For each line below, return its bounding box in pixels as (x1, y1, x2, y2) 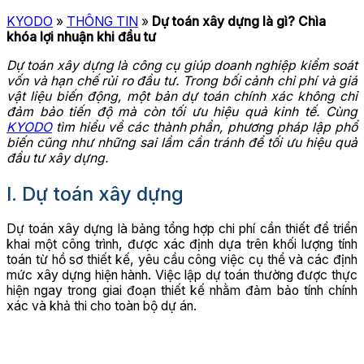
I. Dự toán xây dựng (6, 181, 184, 206)
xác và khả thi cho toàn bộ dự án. (6, 298, 197, 314)
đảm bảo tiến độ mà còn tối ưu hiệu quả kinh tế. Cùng (6, 104, 357, 120)
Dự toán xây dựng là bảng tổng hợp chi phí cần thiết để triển (6, 221, 357, 237)
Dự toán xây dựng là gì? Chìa (152, 14, 326, 30)
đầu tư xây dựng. (6, 150, 109, 167)
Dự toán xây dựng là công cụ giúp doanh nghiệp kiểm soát (6, 58, 357, 74)
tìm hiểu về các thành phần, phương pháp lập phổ (52, 119, 357, 136)
